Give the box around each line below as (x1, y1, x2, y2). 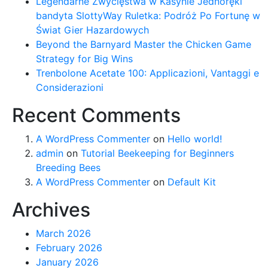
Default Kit (167, 176, 216, 188)
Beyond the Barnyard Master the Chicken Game (36, 38, 251, 50)
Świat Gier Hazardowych (36, 24, 149, 36)
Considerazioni (36, 81, 103, 93)
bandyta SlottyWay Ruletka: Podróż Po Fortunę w (36, 10, 260, 22)
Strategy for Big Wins (36, 53, 133, 65)
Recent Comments (12, 103, 181, 127)
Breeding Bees (36, 162, 100, 173)
